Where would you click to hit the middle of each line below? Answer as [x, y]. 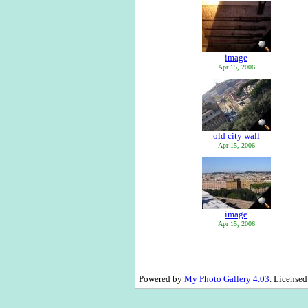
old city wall [236, 136]
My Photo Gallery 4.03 [227, 279]
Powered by [162, 279]
